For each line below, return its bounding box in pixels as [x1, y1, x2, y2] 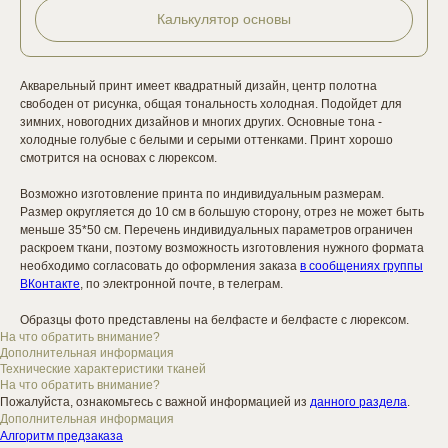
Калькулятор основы [157, 11, 291, 28]
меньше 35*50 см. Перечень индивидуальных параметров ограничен [20, 223, 413, 238]
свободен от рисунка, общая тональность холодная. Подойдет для [20, 97, 402, 112]
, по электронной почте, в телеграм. [80, 277, 283, 292]
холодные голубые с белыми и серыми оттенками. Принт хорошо [20, 133, 393, 148]
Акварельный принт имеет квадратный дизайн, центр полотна [20, 79, 377, 94]
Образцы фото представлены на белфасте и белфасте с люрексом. [20, 313, 409, 328]
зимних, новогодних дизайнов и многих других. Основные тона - [20, 115, 382, 130]
